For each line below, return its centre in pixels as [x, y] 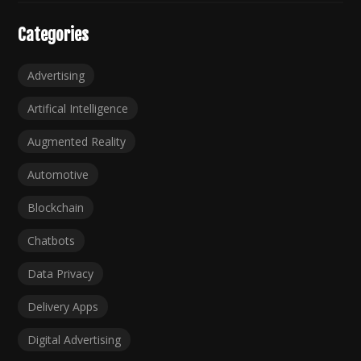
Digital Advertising [75, 339]
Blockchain [56, 207]
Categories [54, 34]
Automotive [58, 174]
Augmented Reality [77, 141]
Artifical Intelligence [78, 108]
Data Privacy [61, 273]
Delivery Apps [63, 306]
